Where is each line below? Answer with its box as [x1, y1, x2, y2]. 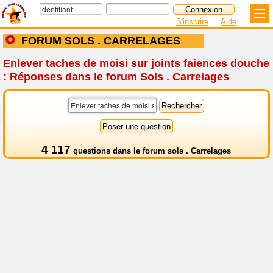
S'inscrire [176, 17, 208, 26]
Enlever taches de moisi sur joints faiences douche [3, 57, 269, 69]
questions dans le [73, 146, 141, 155]
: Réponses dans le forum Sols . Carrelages [3, 71, 229, 83]
